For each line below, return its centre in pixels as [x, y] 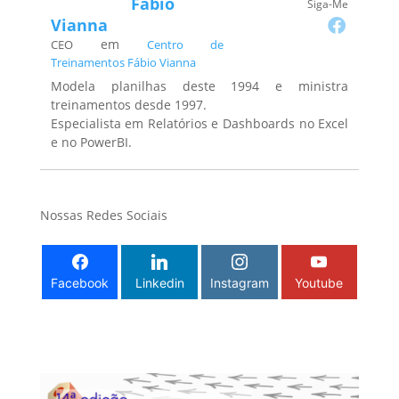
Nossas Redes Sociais [103, 216]
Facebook [80, 283]
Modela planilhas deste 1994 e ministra [199, 86]
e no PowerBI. [91, 142]
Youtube [319, 283]
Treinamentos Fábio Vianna [123, 63]
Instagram [239, 283]
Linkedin [159, 283]
